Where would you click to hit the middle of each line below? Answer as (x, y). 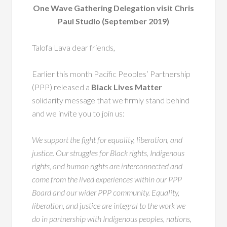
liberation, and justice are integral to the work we (109, 205)
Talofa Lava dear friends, (74, 47)
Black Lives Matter (127, 87)
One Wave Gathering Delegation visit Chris (113, 8)
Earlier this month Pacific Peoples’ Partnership (111, 73)
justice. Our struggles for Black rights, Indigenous (108, 153)
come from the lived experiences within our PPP (107, 179)
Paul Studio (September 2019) (113, 21)
